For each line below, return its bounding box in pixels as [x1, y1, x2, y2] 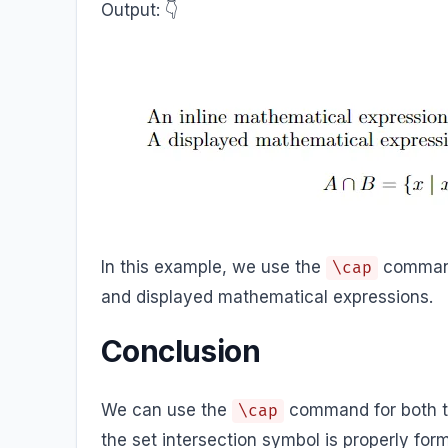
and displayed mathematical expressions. [101, 287, 433, 307]
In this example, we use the [101, 257, 326, 277]
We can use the [101, 400, 232, 420]
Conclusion [101, 333, 260, 369]
